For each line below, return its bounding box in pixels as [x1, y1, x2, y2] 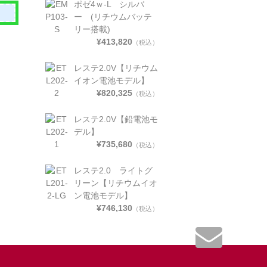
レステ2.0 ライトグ [73, 165, 153, 175]
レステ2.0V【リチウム [73, 63, 158, 73]
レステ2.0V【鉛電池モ [73, 114, 158, 124]
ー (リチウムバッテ [73, 11, 152, 21]
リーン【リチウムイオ [73, 178, 157, 188]
